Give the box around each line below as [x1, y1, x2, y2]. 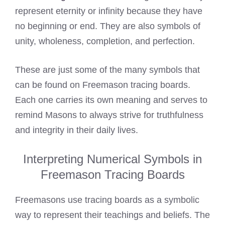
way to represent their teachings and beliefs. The [15, 210, 210, 220]
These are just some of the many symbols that [15, 65, 200, 75]
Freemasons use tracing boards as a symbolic [15, 195, 199, 205]
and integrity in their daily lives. [15, 125, 138, 136]
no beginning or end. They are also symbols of [15, 21, 200, 32]
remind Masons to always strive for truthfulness [15, 110, 203, 121]
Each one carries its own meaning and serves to [15, 95, 207, 105]
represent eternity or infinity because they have [15, 6, 202, 17]
